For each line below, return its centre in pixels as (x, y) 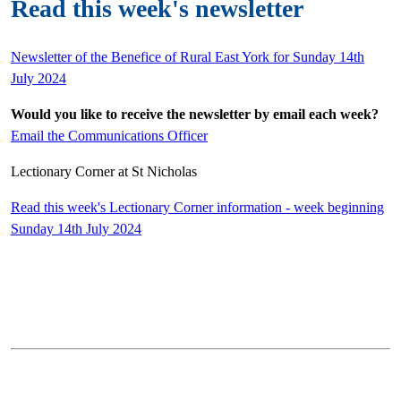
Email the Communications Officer (109, 136)
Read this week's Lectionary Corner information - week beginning (197, 208)
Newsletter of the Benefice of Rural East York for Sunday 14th (188, 57)
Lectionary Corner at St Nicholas (104, 172)
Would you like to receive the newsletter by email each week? (195, 115)
